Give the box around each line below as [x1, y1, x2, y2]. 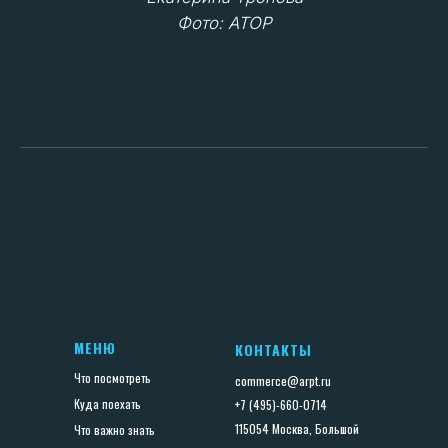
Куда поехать [74, 394, 141, 412]
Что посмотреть [74, 368, 151, 386]
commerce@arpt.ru [235, 371, 331, 389]
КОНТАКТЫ [235, 338, 312, 360]
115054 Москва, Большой [235, 419, 359, 437]
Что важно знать [74, 420, 155, 438]
